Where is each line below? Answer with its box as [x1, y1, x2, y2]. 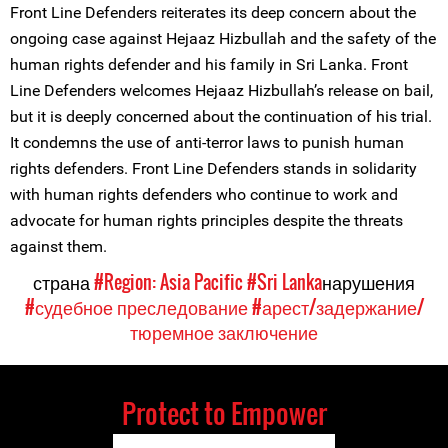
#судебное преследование [24, 294, 248, 320]
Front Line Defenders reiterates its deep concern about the [10, 3, 416, 22]
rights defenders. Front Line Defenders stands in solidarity [10, 159, 417, 178]
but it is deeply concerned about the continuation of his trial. [10, 107, 432, 126]
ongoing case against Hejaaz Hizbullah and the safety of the [10, 29, 436, 48]
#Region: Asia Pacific [94, 269, 243, 295]
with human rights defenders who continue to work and [10, 185, 398, 204]
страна [33, 269, 94, 295]
